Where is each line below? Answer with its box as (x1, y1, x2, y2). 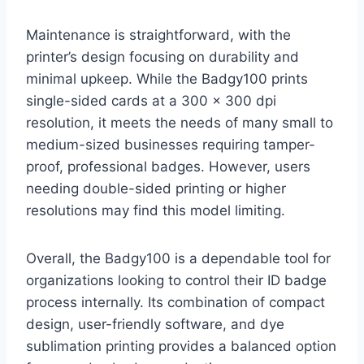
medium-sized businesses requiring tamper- (26, 136, 315, 153)
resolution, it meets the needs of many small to (26, 114, 333, 131)
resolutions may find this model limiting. (26, 201, 285, 219)
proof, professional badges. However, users (26, 158, 310, 175)
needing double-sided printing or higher (26, 180, 286, 197)
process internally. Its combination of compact (26, 293, 325, 310)
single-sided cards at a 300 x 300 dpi (26, 92, 276, 109)
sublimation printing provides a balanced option (26, 337, 336, 354)
